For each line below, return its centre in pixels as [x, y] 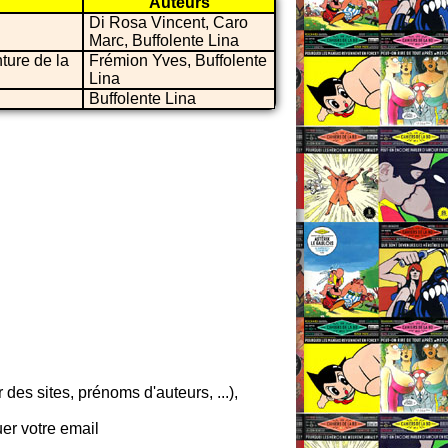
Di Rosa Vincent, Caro [168, 22]
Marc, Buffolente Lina [164, 40]
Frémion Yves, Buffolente [178, 60]
